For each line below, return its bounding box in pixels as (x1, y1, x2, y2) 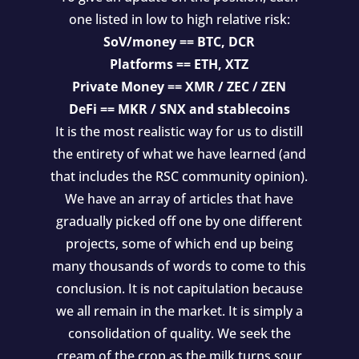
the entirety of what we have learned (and (52, 145, 306, 163)
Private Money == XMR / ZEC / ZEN (72, 78, 287, 96)
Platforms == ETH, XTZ (110, 55, 249, 74)
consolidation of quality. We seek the (67, 325, 291, 343)
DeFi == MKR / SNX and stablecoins (68, 100, 290, 119)
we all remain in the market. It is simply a (55, 302, 303, 321)
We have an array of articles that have (65, 190, 294, 208)
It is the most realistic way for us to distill (55, 123, 304, 141)
